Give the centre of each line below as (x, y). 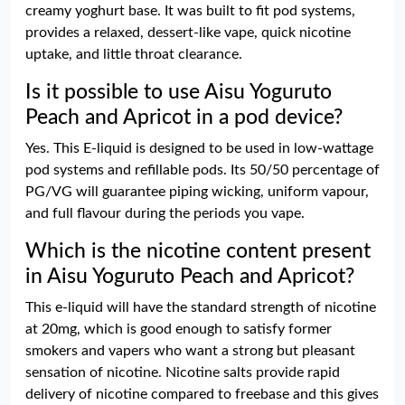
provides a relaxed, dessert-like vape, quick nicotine (188, 32)
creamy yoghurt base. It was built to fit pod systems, (190, 10)
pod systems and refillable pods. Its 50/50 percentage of (202, 170)
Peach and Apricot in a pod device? (184, 117)
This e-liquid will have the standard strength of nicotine (201, 307)
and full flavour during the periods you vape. (165, 213)
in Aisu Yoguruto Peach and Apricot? (190, 276)
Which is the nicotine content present (198, 251)
